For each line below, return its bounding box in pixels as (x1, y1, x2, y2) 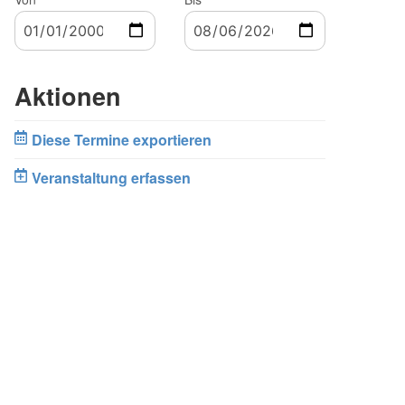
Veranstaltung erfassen (31, 166, 191, 188)
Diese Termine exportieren (31, 128, 212, 150)
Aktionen (14, 78, 121, 113)
